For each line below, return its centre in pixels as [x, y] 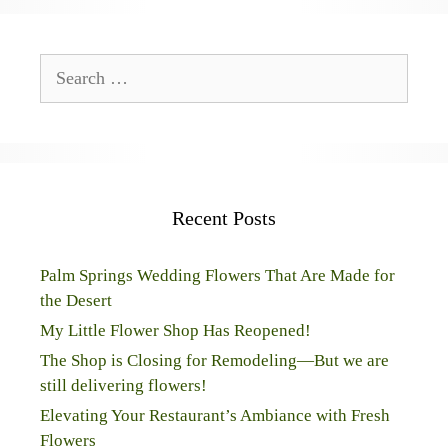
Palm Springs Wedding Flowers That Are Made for [217, 275]
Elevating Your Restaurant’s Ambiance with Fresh [215, 415]
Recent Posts [224, 218]
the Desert [76, 300]
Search [63, 65]
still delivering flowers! [123, 385]
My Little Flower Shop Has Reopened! [175, 330]
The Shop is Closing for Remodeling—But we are [214, 360]
